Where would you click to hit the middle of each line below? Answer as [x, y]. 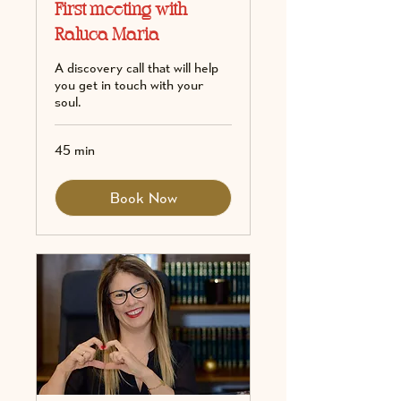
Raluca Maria [107, 36]
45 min [75, 150]
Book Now [143, 198]
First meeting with [121, 11]
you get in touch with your [129, 85]
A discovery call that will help [137, 68]
